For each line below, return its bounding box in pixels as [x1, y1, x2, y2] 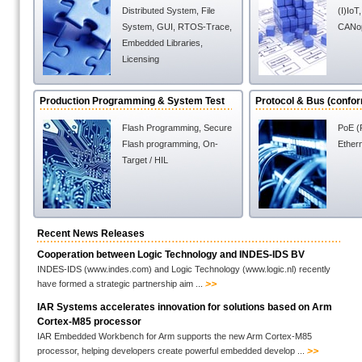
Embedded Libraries [122, 38, 200, 48]
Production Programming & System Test [40, 95, 225, 107]
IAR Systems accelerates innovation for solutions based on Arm [37, 301, 332, 313]
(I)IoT [338, 6, 359, 15]
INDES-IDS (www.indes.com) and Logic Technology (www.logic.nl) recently [37, 264, 330, 274]
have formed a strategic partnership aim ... [37, 279, 205, 288]
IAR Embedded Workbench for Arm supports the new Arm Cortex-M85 [37, 331, 312, 341]
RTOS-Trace [178, 22, 229, 32]
